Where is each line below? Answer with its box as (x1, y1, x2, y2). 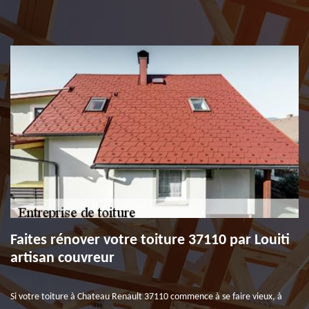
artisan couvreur (10, 250, 114, 266)
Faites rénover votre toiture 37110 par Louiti (10, 232, 290, 248)
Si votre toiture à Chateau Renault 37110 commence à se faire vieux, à (10, 292, 282, 302)
